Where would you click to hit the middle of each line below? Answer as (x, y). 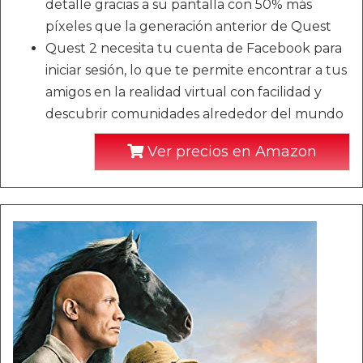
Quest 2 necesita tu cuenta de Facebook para (194, 48)
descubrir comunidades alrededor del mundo (194, 113)
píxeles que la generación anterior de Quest (188, 26)
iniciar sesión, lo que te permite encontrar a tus (196, 70)
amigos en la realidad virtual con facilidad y (184, 92)
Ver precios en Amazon (230, 151)
